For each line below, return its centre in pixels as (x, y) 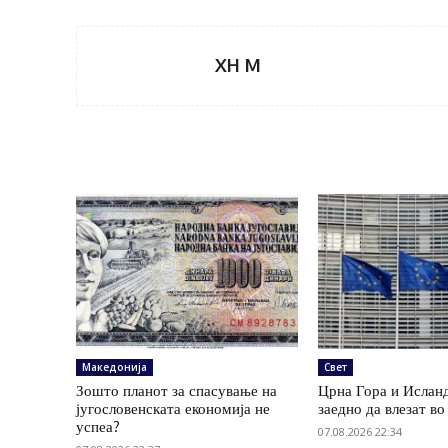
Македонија (114, 367)
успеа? (98, 427)
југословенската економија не (173, 409)
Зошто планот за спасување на (176, 391)
